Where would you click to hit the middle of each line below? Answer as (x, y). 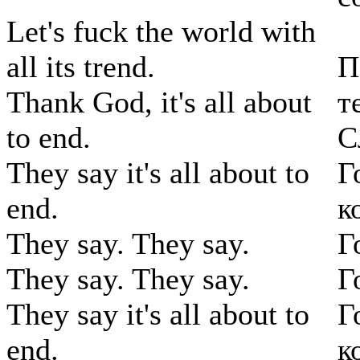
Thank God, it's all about (159, 102)
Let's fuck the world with (161, 32)
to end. (49, 138)
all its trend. (81, 67)
